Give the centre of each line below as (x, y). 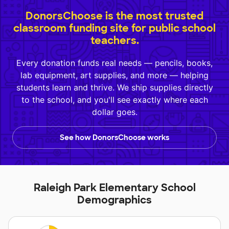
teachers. (114, 41)
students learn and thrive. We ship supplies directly (114, 88)
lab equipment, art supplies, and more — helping (114, 75)
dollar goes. (114, 112)
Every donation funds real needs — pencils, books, (114, 63)
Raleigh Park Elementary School (114, 188)
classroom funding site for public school (114, 28)
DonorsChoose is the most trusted (114, 16)
